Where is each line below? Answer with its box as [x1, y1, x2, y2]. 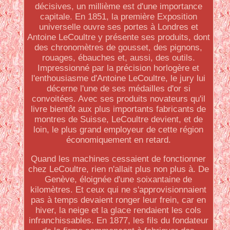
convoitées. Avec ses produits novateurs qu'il [31, 94, 205, 104]
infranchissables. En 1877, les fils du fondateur [28, 216, 208, 225]
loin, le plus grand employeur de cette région [33, 125, 204, 135]
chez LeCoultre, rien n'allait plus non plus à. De [28, 164, 209, 174]
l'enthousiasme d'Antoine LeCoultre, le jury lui [31, 73, 206, 83]
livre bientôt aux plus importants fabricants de [31, 104, 206, 114]
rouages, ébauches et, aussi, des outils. [42, 53, 195, 63]
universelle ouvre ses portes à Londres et [39, 22, 198, 32]
